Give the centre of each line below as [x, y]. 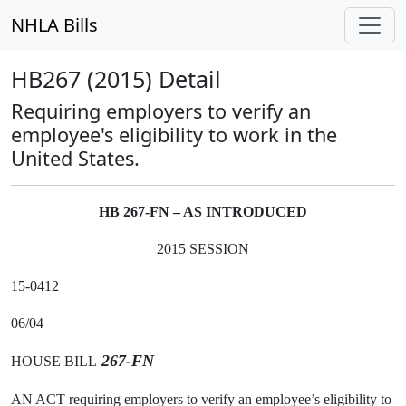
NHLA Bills [54, 25]
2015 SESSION [203, 249]
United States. [75, 158]
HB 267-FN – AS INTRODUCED [203, 212]
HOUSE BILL [54, 361]
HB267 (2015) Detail [116, 79]
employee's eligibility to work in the [174, 135]
